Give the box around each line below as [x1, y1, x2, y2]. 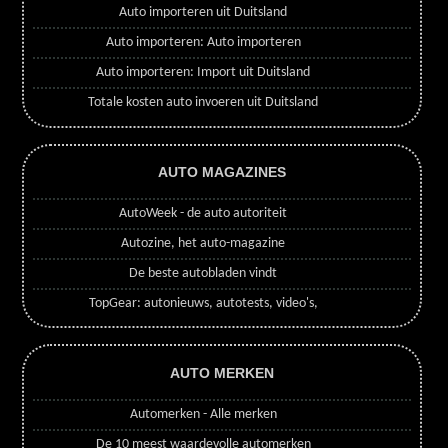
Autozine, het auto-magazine [121, 236, 286, 252]
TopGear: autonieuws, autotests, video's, [88, 296, 318, 312]
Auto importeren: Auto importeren [105, 35, 301, 51]
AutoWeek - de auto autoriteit [119, 206, 288, 222]
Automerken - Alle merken [129, 406, 277, 422]
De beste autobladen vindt [129, 266, 278, 282]
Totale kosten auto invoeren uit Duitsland [88, 95, 319, 111]
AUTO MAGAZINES [157, 163, 286, 180]
